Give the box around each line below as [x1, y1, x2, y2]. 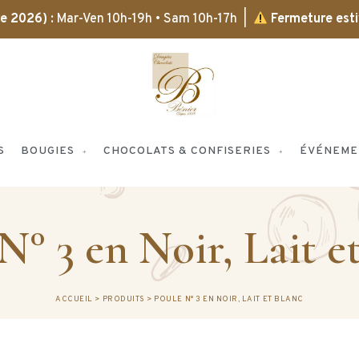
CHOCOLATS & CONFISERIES [103, 144, 271, 159]
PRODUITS [102, 294, 145, 305]
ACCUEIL [55, 294, 93, 305]
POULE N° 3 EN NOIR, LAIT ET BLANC [154, 294, 304, 305]
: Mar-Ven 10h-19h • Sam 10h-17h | [46, 11, 253, 27]
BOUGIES [21, 144, 75, 159]
